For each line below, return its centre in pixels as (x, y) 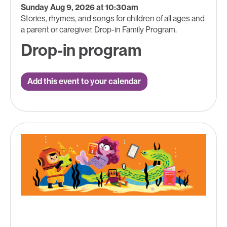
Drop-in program (81, 50)
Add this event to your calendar (84, 81)
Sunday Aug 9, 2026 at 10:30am (80, 7)
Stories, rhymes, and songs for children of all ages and (113, 18)
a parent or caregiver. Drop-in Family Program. (99, 29)
